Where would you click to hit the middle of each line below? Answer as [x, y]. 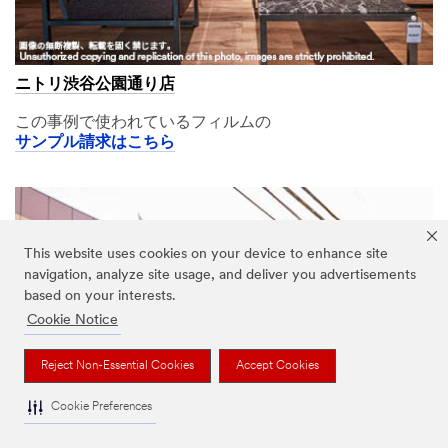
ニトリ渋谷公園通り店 [95, 85]
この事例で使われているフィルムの [143, 123]
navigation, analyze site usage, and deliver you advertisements [220, 276]
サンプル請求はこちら [95, 143]
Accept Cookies [277, 365]
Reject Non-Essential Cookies [117, 365]
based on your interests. [100, 297]
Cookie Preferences [101, 406]
